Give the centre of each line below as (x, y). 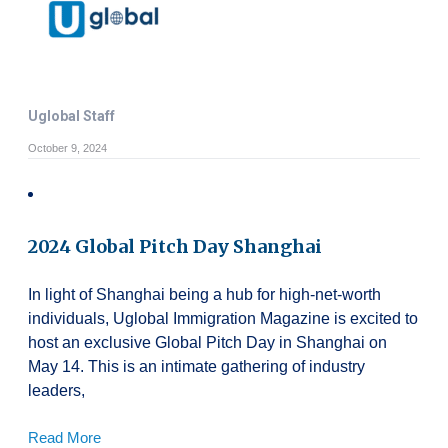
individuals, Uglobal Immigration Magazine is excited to (223, 318)
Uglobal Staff (71, 115)
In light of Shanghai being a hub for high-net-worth (204, 294)
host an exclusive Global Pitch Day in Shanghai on (207, 342)
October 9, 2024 (67, 147)
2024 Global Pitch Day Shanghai (175, 246)
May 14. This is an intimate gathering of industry (196, 366)
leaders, (56, 390)
